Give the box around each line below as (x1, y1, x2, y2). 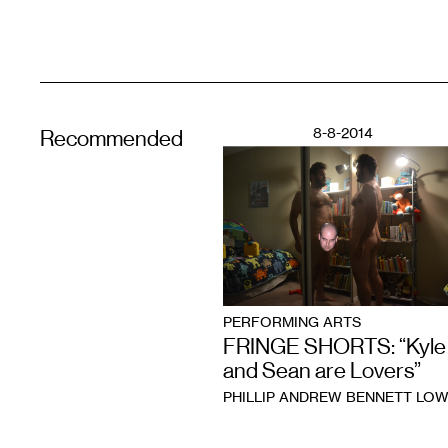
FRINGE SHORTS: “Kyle (223, 334, 446, 360)
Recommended (40, 126, 183, 152)
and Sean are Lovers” (223, 358, 421, 384)
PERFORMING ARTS (223, 313, 361, 331)
